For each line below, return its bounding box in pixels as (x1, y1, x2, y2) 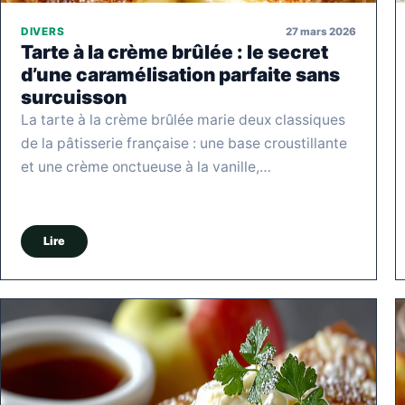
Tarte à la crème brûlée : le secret (21, 41, 328, 64)
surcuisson (21, 86, 127, 109)
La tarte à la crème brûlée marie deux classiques (21, 111, 345, 129)
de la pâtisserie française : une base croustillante (21, 135, 347, 153)
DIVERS (21, 25, 65, 39)
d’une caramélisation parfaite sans (21, 63, 340, 87)
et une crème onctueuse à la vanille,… (21, 158, 271, 176)
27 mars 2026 (286, 24, 356, 38)
